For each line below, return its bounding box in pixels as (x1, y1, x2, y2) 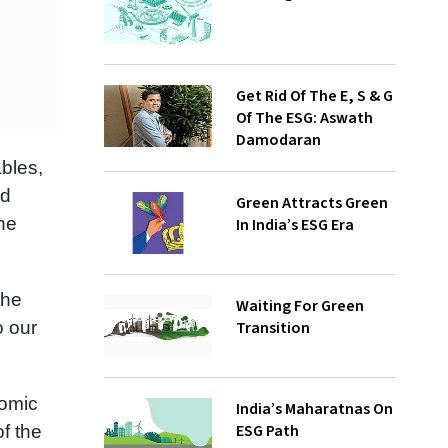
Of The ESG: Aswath (235, 107, 373, 129)
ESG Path (235, 420, 299, 442)
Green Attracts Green (235, 192, 388, 214)
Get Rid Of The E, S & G (235, 85, 393, 107)
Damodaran (235, 129, 321, 151)
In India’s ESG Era (235, 214, 354, 236)
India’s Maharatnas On (235, 398, 393, 420)
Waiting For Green (235, 295, 364, 317)
